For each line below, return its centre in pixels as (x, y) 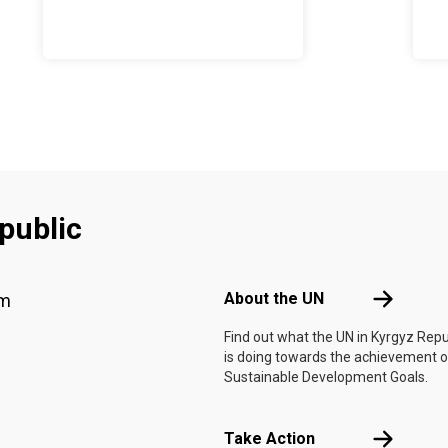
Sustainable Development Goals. (326, 377)
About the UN (274, 298)
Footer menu (267, 257)
